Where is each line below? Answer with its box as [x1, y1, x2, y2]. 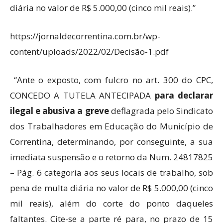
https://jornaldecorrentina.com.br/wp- [10, 30, 160, 42]
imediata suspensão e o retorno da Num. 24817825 [10, 151, 213, 163]
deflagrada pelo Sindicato [109, 105, 214, 117]
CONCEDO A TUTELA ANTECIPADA [10, 90, 155, 102]
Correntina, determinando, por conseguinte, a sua [10, 136, 213, 148]
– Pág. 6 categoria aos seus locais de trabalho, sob [10, 167, 213, 179]
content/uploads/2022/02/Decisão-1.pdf [10, 46, 169, 58]
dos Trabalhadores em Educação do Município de [10, 120, 213, 132]
